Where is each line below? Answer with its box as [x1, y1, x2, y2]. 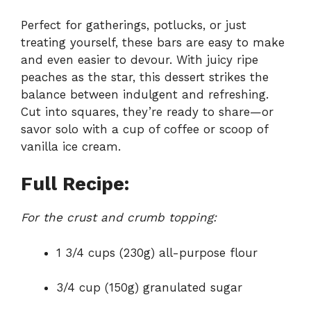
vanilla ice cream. [21, 139, 121, 153]
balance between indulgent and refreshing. [21, 87, 269, 101]
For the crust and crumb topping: [21, 210, 217, 225]
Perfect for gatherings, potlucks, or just [21, 17, 246, 32]
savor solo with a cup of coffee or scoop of [21, 121, 268, 136]
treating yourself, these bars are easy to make [21, 35, 285, 49]
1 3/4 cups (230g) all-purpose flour [56, 245, 258, 260]
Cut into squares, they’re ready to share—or [21, 104, 274, 119]
